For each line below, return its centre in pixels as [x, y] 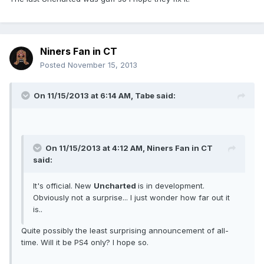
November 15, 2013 [103, 65]
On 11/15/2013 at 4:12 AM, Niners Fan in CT [129, 148]
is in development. [171, 186]
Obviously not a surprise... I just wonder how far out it [131, 198]
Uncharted [116, 186]
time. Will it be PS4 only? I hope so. [85, 242]
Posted [54, 65]
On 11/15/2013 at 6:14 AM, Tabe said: [105, 96]
